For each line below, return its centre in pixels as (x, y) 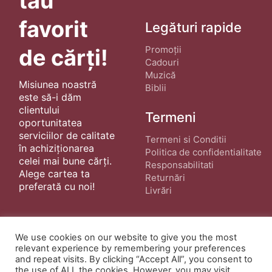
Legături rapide (193, 27)
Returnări (165, 178)
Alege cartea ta (54, 173)
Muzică (160, 75)
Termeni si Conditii (186, 139)
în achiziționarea (56, 148)
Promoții (163, 49)
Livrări (158, 190)
